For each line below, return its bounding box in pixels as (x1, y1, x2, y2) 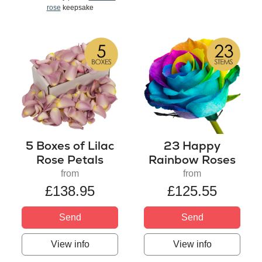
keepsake (60, 3, 94, 12)
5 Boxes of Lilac (26, 137, 114, 153)
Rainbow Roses (149, 151, 236, 167)
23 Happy (164, 137, 220, 153)
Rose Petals (36, 151, 104, 167)
